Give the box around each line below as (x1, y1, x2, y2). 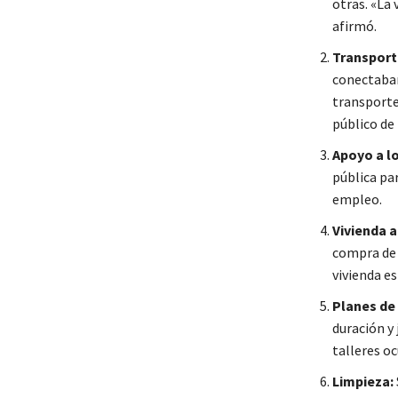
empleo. (331, 189, 382, 208)
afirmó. (331, 16, 377, 35)
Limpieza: (331, 371, 394, 390)
